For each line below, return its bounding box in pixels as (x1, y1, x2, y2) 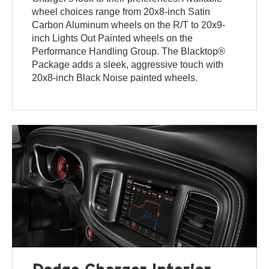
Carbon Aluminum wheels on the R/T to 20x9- (32, 20, 226, 31)
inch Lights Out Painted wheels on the (32, 33, 193, 44)
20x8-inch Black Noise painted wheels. (32, 73, 198, 83)
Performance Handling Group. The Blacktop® (32, 46, 226, 57)
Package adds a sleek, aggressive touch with (32, 59, 224, 70)
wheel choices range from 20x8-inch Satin (32, 7, 211, 17)
